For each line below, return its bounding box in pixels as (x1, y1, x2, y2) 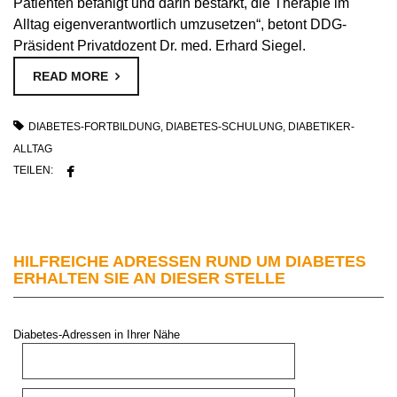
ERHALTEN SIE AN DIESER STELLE (13, 269, 285, 287)
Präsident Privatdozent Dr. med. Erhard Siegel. (13, 37, 306, 53)
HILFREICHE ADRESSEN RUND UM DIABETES (13, 252, 366, 270)
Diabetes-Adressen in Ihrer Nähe (13, 327, 180, 341)
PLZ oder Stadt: (12, 343, 94, 357)
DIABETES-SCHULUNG (166, 120, 283, 133)
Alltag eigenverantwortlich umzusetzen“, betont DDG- (13, 16, 346, 32)
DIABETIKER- (288, 120, 354, 133)
